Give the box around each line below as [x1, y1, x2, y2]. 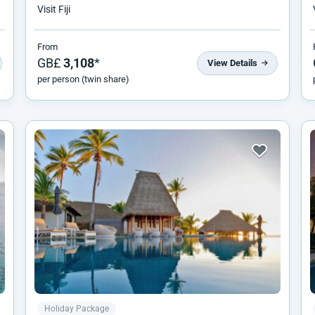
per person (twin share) [37, 74, 129, 85]
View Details [207, 57, 259, 68]
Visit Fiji [37, 4, 70, 15]
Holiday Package [44, 303, 109, 314]
